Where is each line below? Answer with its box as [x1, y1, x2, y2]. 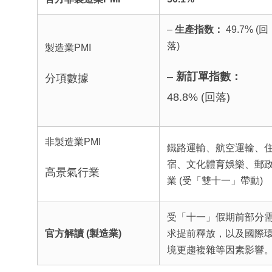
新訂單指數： [175, 70, 242, 83]
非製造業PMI [44, 136, 101, 147]
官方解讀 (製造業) [44, 228, 121, 239]
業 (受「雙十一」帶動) [166, 175, 263, 186]
